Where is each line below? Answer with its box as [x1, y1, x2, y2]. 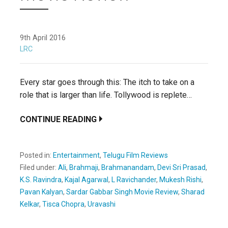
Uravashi [88, 199, 116, 208]
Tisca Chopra [42, 199, 84, 208]
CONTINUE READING [20, 114, 97, 124]
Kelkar [20, 199, 39, 208]
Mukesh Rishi [159, 175, 202, 184]
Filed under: [20, 163, 58, 172]
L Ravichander [111, 175, 156, 184]
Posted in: [20, 151, 53, 159]
